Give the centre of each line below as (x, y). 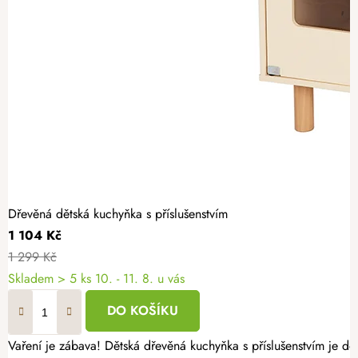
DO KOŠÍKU (143, 311)
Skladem (33, 279)
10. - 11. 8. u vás (140, 279)
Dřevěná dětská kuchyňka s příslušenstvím (118, 214)
